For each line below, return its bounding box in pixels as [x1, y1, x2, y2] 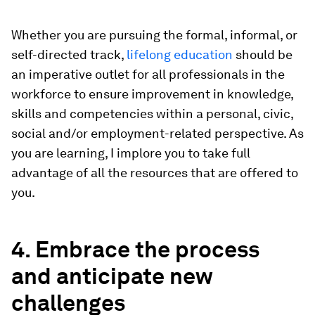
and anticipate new [11, 262, 212, 290]
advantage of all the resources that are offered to [11, 165, 298, 181]
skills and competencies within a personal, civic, [11, 106, 293, 122]
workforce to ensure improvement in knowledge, [11, 86, 293, 102]
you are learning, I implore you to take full [11, 146, 250, 161]
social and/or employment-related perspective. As [11, 126, 304, 141]
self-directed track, [11, 47, 127, 63]
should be [233, 47, 292, 63]
